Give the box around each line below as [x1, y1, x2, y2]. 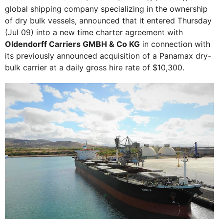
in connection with [140, 39, 210, 49]
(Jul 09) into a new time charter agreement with [5, 27, 183, 37]
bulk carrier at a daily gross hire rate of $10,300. [5, 63, 187, 72]
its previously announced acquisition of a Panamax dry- [5, 51, 211, 61]
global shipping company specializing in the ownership [5, 4, 208, 14]
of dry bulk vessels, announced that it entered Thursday [5, 16, 212, 25]
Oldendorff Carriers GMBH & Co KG [5, 39, 140, 49]
